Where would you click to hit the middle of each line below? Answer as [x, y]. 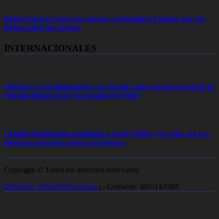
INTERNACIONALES [50, 48]
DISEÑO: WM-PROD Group [52, 187]
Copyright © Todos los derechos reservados [71, 170]
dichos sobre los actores [43, 28]
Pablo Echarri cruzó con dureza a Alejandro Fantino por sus [104, 19]
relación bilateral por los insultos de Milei [72, 95]
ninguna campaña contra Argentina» [65, 143]
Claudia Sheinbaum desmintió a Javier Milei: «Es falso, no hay [107, 134]
